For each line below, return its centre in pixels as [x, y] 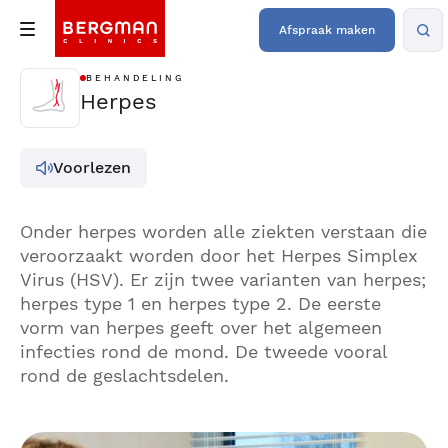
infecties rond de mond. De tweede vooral [203, 351]
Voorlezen [92, 167]
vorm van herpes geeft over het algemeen [201, 327]
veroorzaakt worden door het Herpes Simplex [219, 255]
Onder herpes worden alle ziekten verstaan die [223, 231]
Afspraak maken [327, 30]
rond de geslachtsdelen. [124, 375]
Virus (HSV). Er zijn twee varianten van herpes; [223, 279]
